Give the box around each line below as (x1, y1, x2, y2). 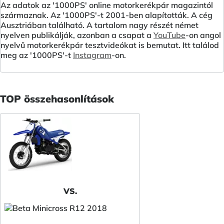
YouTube (153, 29, 185, 40)
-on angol (185, 29, 221, 40)
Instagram (73, 49, 111, 60)
